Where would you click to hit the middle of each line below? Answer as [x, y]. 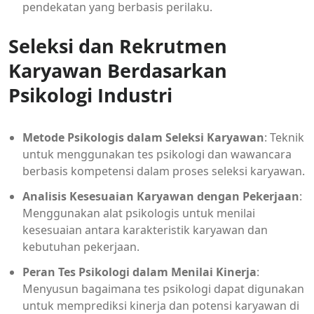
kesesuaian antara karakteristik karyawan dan [145, 230]
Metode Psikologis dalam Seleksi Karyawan [143, 137]
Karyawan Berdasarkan [118, 70]
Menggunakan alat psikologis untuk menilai [139, 213]
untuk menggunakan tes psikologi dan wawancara [157, 154]
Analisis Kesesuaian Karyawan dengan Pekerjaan [161, 196]
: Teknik [284, 137]
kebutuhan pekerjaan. [81, 246]
